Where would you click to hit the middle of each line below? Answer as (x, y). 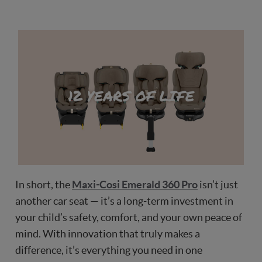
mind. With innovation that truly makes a (108, 234)
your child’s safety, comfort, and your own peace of (129, 218)
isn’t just (218, 185)
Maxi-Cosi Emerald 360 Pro (135, 185)
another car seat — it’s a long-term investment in (124, 201)
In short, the (44, 185)
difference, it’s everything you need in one (109, 250)
